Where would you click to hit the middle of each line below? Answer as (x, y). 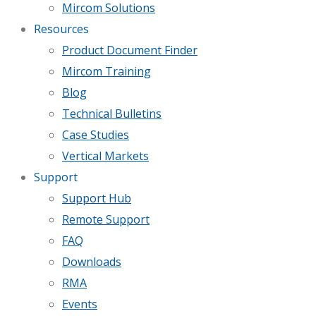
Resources (61, 29)
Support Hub (97, 198)
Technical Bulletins (112, 114)
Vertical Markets (105, 156)
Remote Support (106, 219)
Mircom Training (107, 71)
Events (80, 304)
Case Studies (96, 135)
